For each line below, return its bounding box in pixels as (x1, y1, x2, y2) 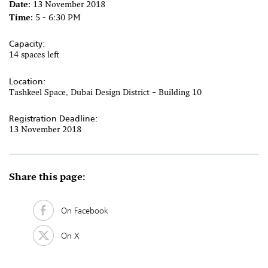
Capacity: (9, 37, 45, 51)
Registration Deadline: (9, 112, 98, 126)
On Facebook (54, 203, 108, 217)
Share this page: (9, 173, 86, 183)
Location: (9, 74, 46, 88)
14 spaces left (9, 51, 59, 60)
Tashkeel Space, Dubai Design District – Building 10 (9, 88, 202, 98)
